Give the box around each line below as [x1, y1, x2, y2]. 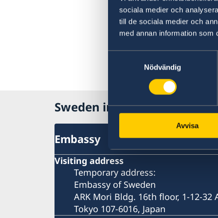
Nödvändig [144, 63, 182, 72]
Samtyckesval [108, 52, 154, 60]
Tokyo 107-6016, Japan [74, 202, 165, 215]
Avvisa [176, 121, 199, 130]
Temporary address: [74, 166, 156, 178]
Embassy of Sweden [74, 178, 156, 190]
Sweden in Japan [54, 99, 149, 115]
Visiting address [54, 154, 124, 166]
